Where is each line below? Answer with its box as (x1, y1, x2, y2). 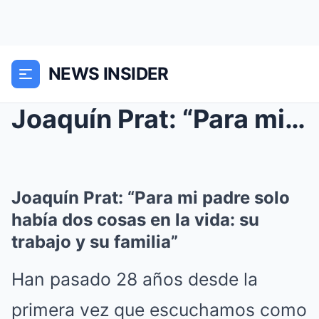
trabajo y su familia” (11, 231, 178, 252)
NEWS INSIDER (48, 63, 169, 84)
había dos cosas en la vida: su (11, 209, 259, 230)
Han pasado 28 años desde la (11, 268, 258, 290)
